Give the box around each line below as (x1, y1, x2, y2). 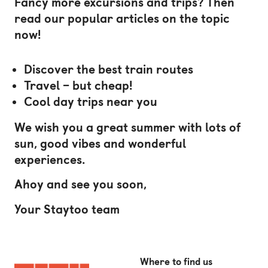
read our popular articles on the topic (14, 11, 230, 26)
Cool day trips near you (24, 94, 157, 109)
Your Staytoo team (14, 202, 120, 217)
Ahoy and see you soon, (14, 177, 147, 192)
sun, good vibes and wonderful (14, 136, 186, 151)
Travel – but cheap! (24, 78, 132, 93)
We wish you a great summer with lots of (14, 120, 240, 135)
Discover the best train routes (24, 62, 193, 77)
